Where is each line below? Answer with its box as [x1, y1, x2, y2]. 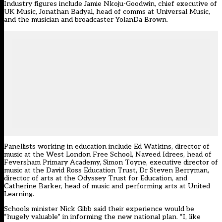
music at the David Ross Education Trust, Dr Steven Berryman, [4, 166, 209, 175]
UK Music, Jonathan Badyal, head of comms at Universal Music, [4, 7, 210, 16]
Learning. [4, 190, 34, 199]
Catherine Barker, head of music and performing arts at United [4, 182, 210, 191]
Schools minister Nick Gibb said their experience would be [4, 205, 194, 214]
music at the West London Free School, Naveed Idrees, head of [4, 150, 212, 159]
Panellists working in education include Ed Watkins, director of [4, 142, 210, 151]
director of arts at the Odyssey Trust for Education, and [4, 174, 187, 183]
